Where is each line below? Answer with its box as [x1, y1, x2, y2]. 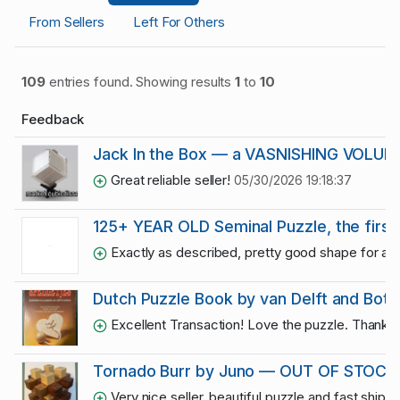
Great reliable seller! [107, 171, 235, 188]
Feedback [21, 111, 85, 128]
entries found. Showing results [45, 73, 236, 90]
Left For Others [133, 13, 225, 30]
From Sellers [29, 13, 105, 30]
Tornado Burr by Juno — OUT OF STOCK [93, 362, 398, 380]
